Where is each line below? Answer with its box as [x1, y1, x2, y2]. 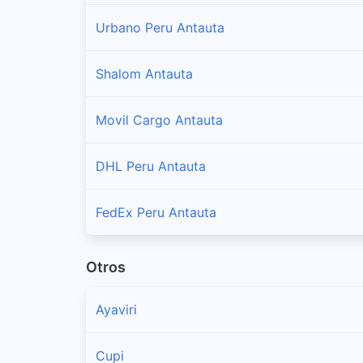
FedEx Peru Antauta [96, 203, 216, 220]
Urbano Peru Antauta [96, 19, 224, 36]
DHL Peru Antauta [96, 157, 206, 174]
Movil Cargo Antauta [96, 111, 223, 128]
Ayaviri [96, 301, 137, 318]
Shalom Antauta [96, 65, 193, 82]
